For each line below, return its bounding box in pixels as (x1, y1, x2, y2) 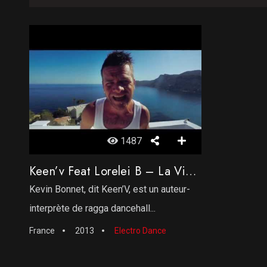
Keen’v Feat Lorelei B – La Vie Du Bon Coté (185, 162, 197, 180)
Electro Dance (114, 225, 166, 235)
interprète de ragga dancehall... (29, 202, 156, 214)
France (29, 225, 55, 235)
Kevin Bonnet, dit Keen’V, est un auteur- (29, 183, 190, 195)
